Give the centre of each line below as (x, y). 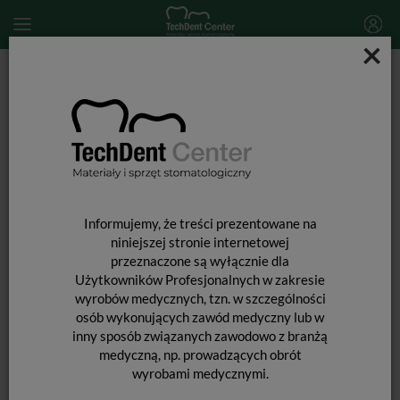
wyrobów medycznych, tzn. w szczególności (200, 299)
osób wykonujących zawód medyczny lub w (200, 317)
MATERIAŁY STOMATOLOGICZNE (153, 76)
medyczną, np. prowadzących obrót (200, 355)
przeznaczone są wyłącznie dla (200, 261)
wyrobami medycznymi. (200, 374)
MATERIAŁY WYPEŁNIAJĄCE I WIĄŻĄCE (145, 94)
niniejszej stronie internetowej (200, 242)
